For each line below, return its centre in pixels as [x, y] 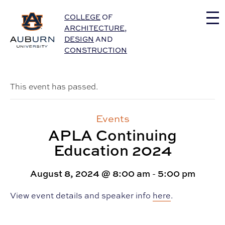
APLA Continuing [113, 135]
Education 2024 [113, 150]
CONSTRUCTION [96, 50]
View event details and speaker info [81, 196]
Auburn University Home [59, 16]
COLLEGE [82, 17]
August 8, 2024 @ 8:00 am [90, 174]
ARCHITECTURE [94, 28]
